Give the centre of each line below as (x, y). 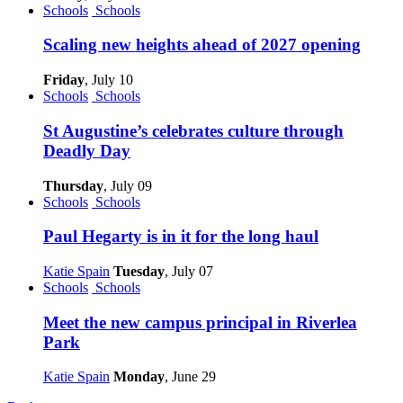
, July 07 (189, 271)
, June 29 (190, 377)
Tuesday (139, 271)
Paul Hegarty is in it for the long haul (181, 237)
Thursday (73, 185)
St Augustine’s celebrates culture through (193, 130)
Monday (139, 377)
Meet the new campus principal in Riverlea (200, 322)
